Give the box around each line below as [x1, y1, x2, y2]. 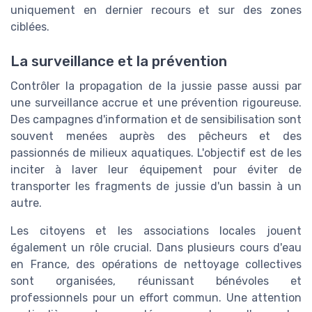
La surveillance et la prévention [10, 52, 227, 70]
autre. [10, 196, 42, 210]
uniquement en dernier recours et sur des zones [10, 3, 302, 17]
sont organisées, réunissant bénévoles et [10, 274, 302, 288]
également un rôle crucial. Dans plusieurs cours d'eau [10, 240, 302, 254]
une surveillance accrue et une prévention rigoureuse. [10, 95, 302, 109]
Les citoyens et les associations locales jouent [10, 224, 302, 237]
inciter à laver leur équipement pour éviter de [10, 162, 302, 176]
